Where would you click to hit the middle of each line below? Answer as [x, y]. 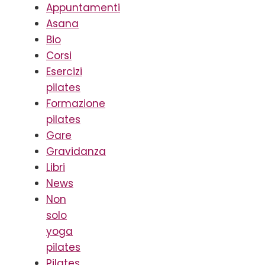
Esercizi [64, 71]
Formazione [76, 103]
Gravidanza [76, 151]
